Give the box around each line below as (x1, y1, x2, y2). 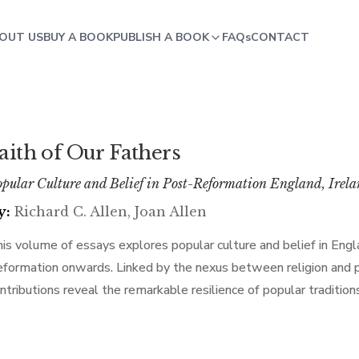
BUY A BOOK (43, 30, 114, 45)
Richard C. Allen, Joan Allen (14, 204, 207, 220)
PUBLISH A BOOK (113, 30, 210, 45)
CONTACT (251, 30, 310, 45)
